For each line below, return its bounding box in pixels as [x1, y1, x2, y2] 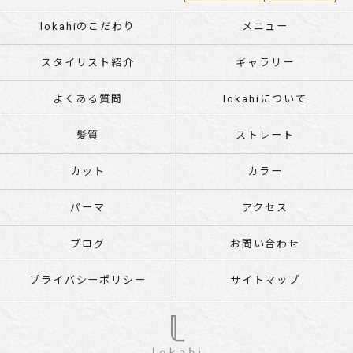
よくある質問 [52, 93, 124, 105]
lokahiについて [223, 93, 307, 105]
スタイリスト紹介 [40, 57, 136, 69]
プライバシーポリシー [28, 274, 147, 286]
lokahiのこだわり [39, 20, 136, 32]
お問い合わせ [229, 238, 301, 250]
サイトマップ [229, 274, 301, 286]
